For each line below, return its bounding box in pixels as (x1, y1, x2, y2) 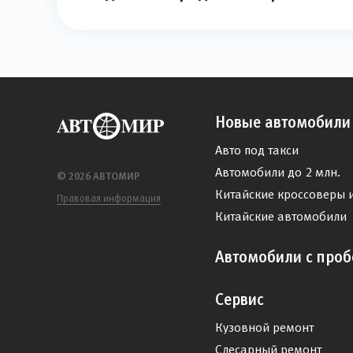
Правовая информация (57, 192, 161, 204)
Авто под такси (215, 143, 299, 157)
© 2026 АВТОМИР (57, 170, 140, 182)
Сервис (215, 291, 264, 308)
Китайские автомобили (215, 210, 347, 223)
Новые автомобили (215, 113, 351, 131)
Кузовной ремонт (215, 321, 314, 334)
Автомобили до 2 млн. (215, 165, 340, 179)
